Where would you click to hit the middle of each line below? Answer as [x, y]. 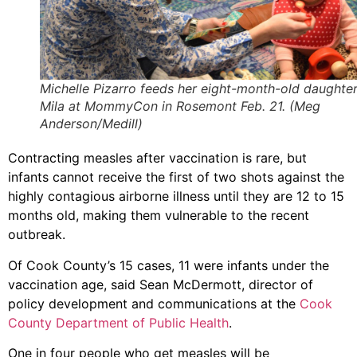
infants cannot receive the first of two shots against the [176, 177]
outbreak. [37, 235]
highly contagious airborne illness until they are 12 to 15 [176, 196]
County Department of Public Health [118, 322]
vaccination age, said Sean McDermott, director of [161, 284]
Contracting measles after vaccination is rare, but [157, 158]
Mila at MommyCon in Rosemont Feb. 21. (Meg [180, 106]
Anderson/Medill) [91, 124]
